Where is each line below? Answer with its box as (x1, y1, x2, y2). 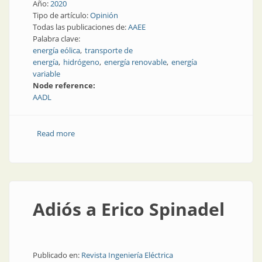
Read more (36, 128, 75, 139)
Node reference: (33, 80, 97, 91)
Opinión (90, 10, 118, 20)
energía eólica (33, 45, 80, 56)
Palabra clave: (33, 33, 82, 44)
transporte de (85, 45, 133, 56)
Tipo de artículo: (33, 10, 90, 20)
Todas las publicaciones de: (33, 22, 128, 32)
